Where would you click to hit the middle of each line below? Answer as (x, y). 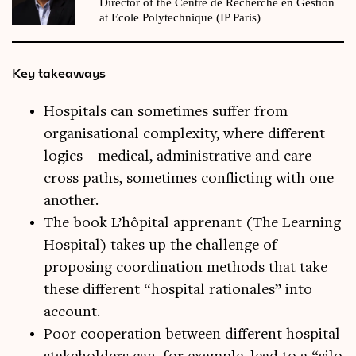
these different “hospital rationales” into (178, 290)
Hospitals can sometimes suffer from (166, 112)
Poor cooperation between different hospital (192, 335)
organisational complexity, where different (184, 135)
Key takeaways (59, 74)
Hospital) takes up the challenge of (161, 246)
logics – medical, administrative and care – (183, 157)
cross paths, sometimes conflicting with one (189, 179)
